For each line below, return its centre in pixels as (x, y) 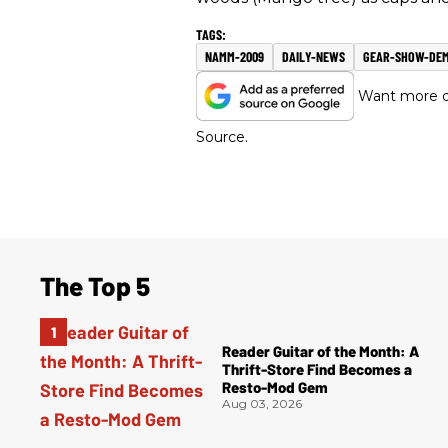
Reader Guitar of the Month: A (320, 350)
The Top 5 (95, 286)
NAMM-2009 (234, 57)
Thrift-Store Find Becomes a (317, 368)
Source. (222, 137)
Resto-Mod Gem (275, 386)
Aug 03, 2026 (262, 403)
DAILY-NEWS (313, 57)
